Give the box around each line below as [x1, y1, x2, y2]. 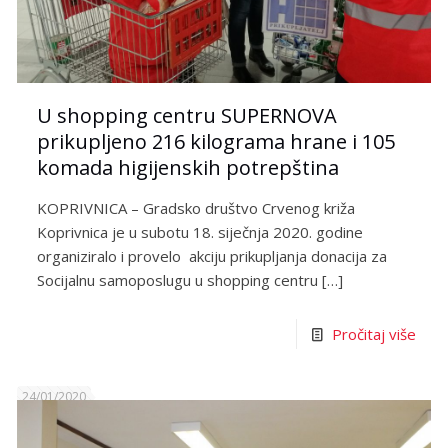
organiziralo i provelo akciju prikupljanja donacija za [37, 245, 388, 266]
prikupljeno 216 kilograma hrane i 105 [37, 127, 396, 155]
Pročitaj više [331, 323, 416, 344]
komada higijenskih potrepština [37, 153, 340, 181]
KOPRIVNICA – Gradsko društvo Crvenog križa [37, 197, 360, 218]
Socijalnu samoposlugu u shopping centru [37, 269, 319, 290]
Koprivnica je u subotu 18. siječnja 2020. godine [37, 221, 364, 242]
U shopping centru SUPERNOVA [37, 101, 338, 129]
